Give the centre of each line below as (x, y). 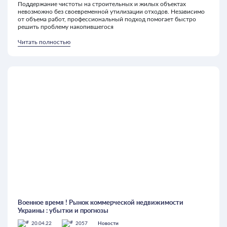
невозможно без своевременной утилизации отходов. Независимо (111, 12)
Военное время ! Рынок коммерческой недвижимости (101, 202)
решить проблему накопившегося (66, 27)
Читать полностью (44, 42)
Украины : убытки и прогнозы (63, 211)
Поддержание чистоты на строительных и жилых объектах (102, 4)
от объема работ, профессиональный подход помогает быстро (107, 20)
